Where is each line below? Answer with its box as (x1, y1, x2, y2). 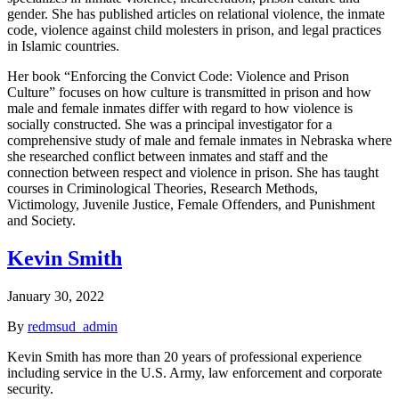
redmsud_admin (28, 319, 118, 335)
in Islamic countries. (7, 38, 119, 54)
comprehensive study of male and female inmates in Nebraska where (7, 133, 392, 149)
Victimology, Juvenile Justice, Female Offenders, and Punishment (7, 197, 375, 213)
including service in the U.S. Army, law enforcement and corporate (7, 365, 382, 381)
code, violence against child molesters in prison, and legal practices (7, 22, 381, 38)
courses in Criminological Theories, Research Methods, (7, 181, 318, 197)
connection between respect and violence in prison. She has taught (7, 165, 379, 181)
